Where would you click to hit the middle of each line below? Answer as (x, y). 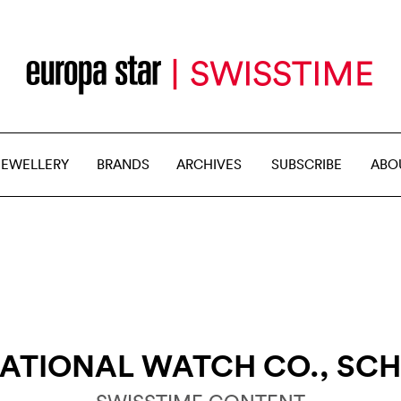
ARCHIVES (209, 164)
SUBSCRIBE (307, 164)
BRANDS (123, 164)
